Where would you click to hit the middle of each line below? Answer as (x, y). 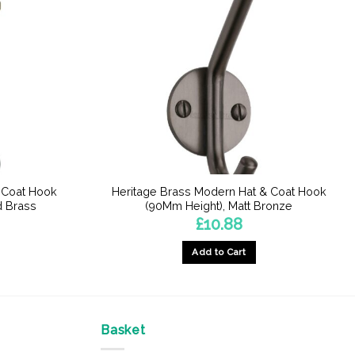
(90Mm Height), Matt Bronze (219, 206)
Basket (123, 330)
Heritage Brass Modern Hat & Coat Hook (219, 192)
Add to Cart (219, 252)
